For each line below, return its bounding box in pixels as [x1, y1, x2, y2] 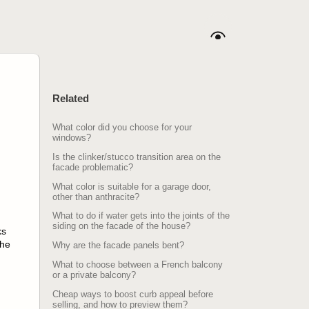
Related [52, 92, 90, 105]
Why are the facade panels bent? [52, 240, 185, 251]
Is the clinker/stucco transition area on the [52, 151, 221, 162]
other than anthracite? [52, 191, 140, 202]
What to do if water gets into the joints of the [52, 210, 230, 221]
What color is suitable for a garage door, [52, 181, 212, 192]
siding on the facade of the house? [52, 221, 191, 232]
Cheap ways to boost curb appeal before [52, 289, 214, 300]
